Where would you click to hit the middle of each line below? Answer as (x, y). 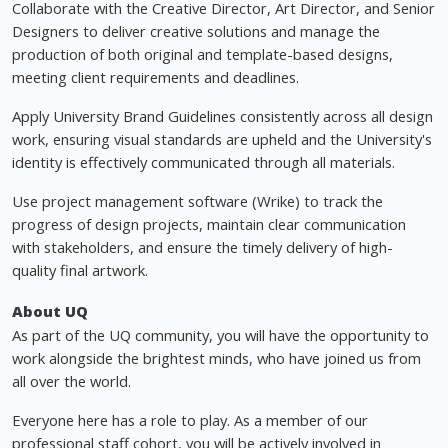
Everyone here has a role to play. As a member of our (190, 420)
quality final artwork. (80, 270)
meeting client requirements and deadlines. (155, 77)
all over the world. (71, 381)
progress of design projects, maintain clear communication (209, 224)
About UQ (50, 311)
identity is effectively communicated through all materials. (203, 162)
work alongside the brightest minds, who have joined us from (216, 358)
